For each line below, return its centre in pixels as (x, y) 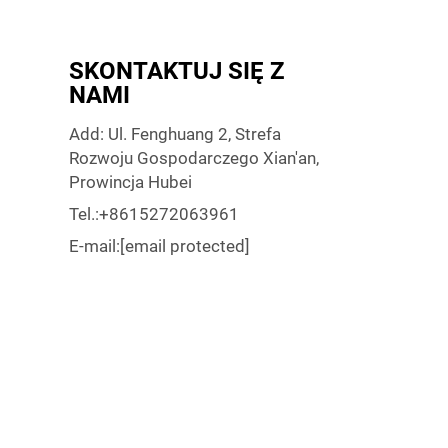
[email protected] (184, 246)
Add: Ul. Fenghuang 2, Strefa (174, 134)
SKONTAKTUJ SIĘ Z (176, 71)
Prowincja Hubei (130, 182)
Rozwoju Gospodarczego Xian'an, (193, 158)
